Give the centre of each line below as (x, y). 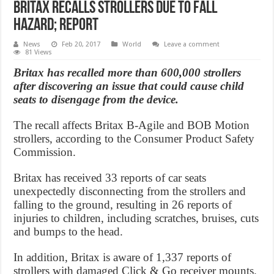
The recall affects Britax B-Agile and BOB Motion (132, 125)
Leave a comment (192, 44)
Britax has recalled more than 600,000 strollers (128, 72)
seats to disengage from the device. (96, 99)
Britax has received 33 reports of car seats (110, 177)
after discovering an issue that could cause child (129, 86)
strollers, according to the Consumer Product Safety (134, 138)
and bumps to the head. (68, 231)
